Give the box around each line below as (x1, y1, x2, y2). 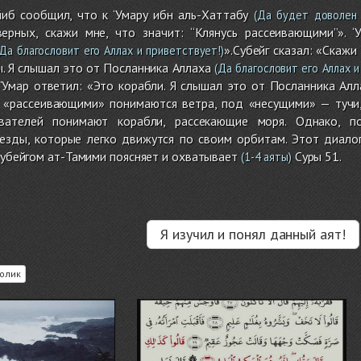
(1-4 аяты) (237, 148, 292, 164)
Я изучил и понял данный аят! (160, 224, 346, 243)
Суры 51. (291, 147, 342, 164)
